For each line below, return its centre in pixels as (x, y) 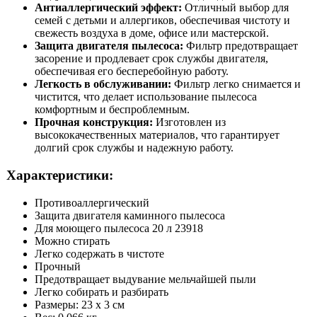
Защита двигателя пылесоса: (109, 46)
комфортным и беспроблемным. (112, 110)
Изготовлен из (189, 122)
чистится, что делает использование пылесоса (146, 97)
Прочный (58, 266)
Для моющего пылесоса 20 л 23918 (119, 228)
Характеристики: (60, 175)
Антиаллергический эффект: (108, 8)
